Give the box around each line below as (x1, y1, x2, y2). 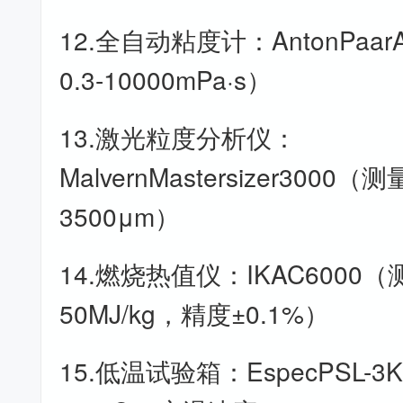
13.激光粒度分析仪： (59, 119, 298, 155)
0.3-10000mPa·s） (59, 61, 273, 97)
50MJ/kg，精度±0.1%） (59, 295, 330, 331)
